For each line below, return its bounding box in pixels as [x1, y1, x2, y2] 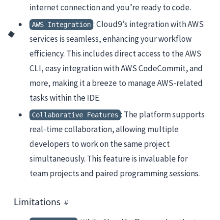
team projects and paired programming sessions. [29, 168, 200, 179]
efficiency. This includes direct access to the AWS [29, 48, 201, 59]
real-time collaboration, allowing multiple [29, 124, 179, 135]
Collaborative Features [32, 111, 118, 119]
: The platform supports [121, 109, 205, 120]
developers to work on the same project [29, 138, 170, 150]
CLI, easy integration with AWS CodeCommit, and [29, 63, 203, 74]
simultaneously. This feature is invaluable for [29, 153, 188, 165]
